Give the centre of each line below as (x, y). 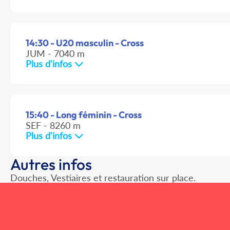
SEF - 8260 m (53, 126)
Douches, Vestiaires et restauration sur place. (103, 178)
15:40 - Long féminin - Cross (84, 115)
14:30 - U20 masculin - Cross (85, 43)
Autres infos (51, 165)
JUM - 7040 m (55, 54)
